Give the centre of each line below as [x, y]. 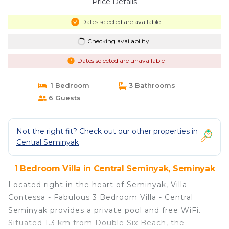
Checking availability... [120, 41]
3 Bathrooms [151, 85]
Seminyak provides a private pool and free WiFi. [105, 210]
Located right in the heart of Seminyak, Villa [98, 185]
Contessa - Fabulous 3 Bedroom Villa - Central [101, 197]
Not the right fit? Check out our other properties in [107, 131]
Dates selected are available [121, 22]
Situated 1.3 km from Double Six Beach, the [96, 223]
